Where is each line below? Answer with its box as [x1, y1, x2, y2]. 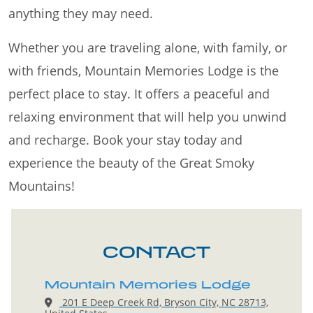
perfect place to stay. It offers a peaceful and [8, 85, 270, 103]
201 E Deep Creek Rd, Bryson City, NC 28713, [59, 296, 268, 310]
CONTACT [103, 242, 210, 262]
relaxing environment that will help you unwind [8, 108, 286, 126]
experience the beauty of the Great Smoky [8, 154, 254, 172]
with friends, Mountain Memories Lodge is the [8, 62, 279, 80]
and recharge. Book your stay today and [8, 131, 242, 149]
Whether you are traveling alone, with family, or [8, 39, 287, 57]
